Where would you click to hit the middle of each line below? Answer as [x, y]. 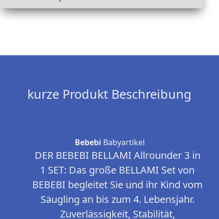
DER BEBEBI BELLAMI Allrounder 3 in [117, 155]
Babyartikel [123, 142]
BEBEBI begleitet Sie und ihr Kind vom [117, 185]
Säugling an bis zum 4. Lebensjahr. [117, 199]
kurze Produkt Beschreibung [109, 94]
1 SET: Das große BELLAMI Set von [117, 170]
